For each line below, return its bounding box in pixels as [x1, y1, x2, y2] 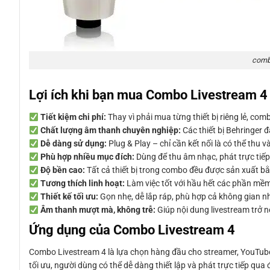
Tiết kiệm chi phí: [40, 112, 106, 122]
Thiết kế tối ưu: [40, 192, 98, 202]
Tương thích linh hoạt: [40, 178, 125, 189]
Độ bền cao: [40, 165, 85, 175]
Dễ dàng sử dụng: [40, 139, 107, 149]
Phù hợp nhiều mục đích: [40, 152, 134, 162]
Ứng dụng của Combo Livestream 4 [29, 222, 235, 238]
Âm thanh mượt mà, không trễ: [40, 205, 155, 215]
